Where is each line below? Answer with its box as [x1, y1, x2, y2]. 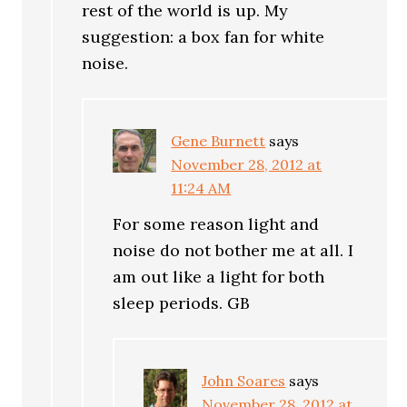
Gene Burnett [171, 132, 266, 150]
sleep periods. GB [113, 293, 251, 313]
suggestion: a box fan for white [82, 26, 325, 47]
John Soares [202, 372, 286, 390]
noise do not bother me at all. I [113, 240, 354, 261]
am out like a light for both [113, 266, 325, 287]
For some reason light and [113, 213, 320, 234]
